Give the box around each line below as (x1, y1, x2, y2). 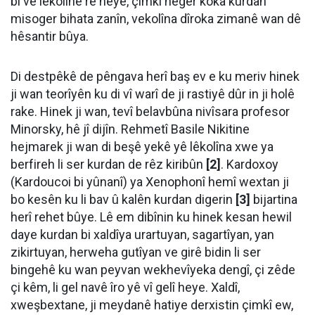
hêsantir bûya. (11, 29, 89, 44)
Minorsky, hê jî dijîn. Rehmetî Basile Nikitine (11, 122, 250, 136)
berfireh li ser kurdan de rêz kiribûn (11, 157, 206, 172)
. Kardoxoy (221, 157, 278, 172)
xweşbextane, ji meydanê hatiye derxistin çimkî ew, (11, 297, 293, 312)
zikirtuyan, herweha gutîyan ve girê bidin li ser (11, 245, 261, 259)
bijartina (250, 192, 297, 207)
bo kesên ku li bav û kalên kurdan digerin (11, 192, 236, 207)
